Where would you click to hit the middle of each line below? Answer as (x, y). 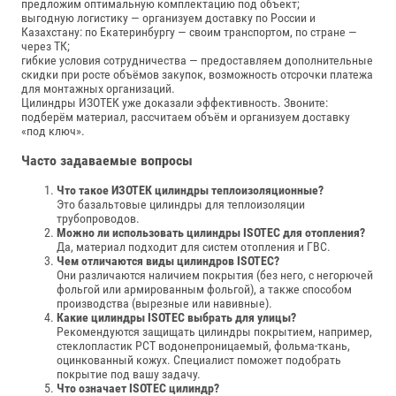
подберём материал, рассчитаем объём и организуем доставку (186, 117)
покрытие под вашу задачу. (129, 374)
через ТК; (46, 46)
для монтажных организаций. (98, 89)
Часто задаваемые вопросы (107, 160)
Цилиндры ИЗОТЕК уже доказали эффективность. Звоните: (175, 103)
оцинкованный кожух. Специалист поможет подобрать (199, 360)
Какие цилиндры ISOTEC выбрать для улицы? (176, 318)
